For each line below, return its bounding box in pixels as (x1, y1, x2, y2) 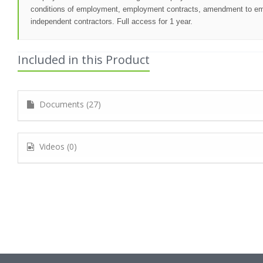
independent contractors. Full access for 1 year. (31, 16, 193, 26)
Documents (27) (37, 98, 101, 110)
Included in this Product (18, 51, 150, 68)
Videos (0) (37, 140, 77, 152)
